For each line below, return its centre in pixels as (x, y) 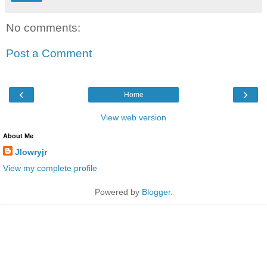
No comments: (43, 27)
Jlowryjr (31, 152)
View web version (133, 117)
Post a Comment (49, 54)
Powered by (118, 192)
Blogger (156, 192)
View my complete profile (50, 168)
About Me (18, 136)
